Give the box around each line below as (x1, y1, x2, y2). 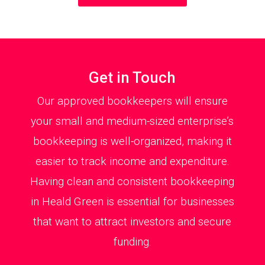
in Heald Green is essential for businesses (30, 195, 234, 209)
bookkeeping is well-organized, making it (33, 134, 232, 148)
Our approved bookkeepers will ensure (37, 94, 228, 108)
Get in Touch (89, 69, 176, 87)
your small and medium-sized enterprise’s (31, 114, 234, 128)
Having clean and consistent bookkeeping (30, 174, 235, 189)
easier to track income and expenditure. (35, 154, 230, 169)
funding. (113, 235, 151, 249)
